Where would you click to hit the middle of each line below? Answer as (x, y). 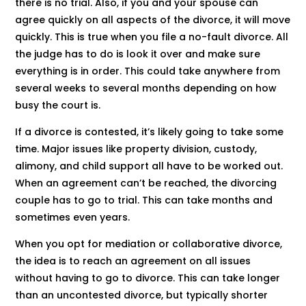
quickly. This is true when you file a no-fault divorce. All (152, 37)
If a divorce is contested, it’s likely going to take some (150, 131)
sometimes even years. (73, 217)
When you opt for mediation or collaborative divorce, (149, 244)
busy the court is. (58, 105)
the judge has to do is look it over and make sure (138, 54)
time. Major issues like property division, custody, (136, 149)
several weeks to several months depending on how (146, 88)
